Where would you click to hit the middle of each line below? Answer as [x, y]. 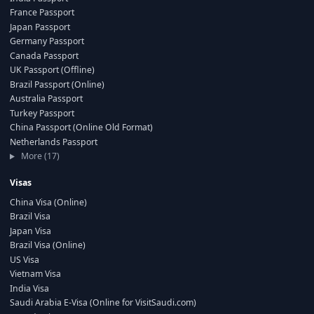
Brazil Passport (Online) [57, 84]
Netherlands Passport [54, 142]
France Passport [42, 13]
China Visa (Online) [48, 202]
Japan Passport [40, 27]
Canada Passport [44, 55]
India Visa [29, 288]
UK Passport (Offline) [52, 70]
